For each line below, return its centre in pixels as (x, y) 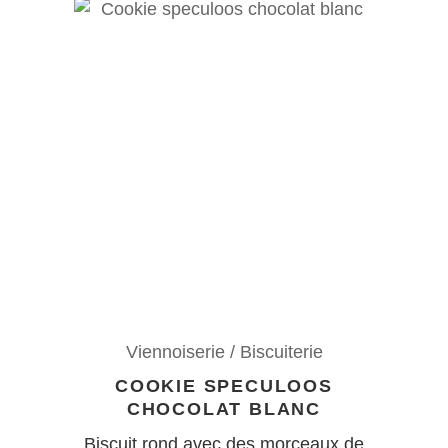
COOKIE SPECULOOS (224, 385)
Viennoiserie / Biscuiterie (224, 351)
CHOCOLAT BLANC (224, 408)
